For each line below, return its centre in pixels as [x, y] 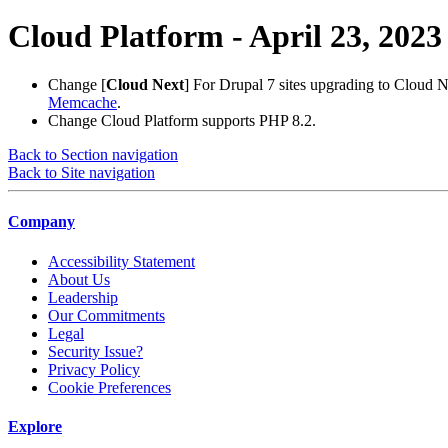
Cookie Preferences [109, 387]
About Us [79, 279]
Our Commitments [106, 315]
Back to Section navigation [93, 155]
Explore [35, 426]
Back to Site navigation [81, 173]
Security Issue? [95, 351]
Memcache [82, 103]
